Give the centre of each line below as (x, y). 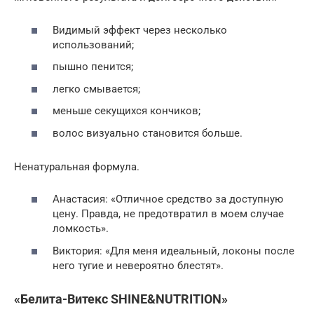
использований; (93, 45)
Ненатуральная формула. (77, 166)
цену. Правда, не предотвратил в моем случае (168, 214)
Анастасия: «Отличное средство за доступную (168, 199)
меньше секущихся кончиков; (127, 111)
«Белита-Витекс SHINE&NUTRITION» (121, 299)
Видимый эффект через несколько (140, 30)
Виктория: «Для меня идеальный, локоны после (173, 251)
